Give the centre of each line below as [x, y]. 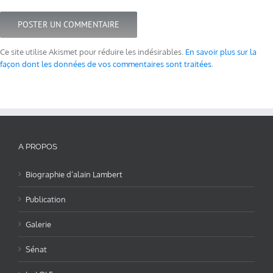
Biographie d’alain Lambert [74, 174]
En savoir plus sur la [221, 51]
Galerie [38, 224]
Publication [46, 199]
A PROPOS [38, 146]
